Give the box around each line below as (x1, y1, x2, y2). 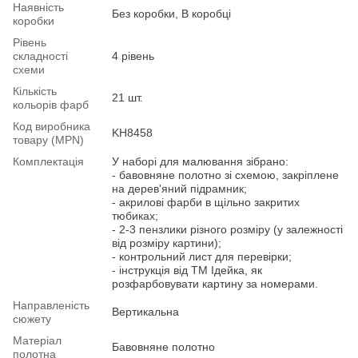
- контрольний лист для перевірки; (112, 249, 292, 263)
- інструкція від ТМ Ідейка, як (112, 263, 262, 276)
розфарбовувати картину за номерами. (112, 276, 318, 290)
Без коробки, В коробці (112, 6, 231, 20)
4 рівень (112, 49, 154, 62)
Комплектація (13, 154, 84, 168)
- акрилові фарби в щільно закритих (112, 195, 300, 209)
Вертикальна (112, 304, 179, 318)
